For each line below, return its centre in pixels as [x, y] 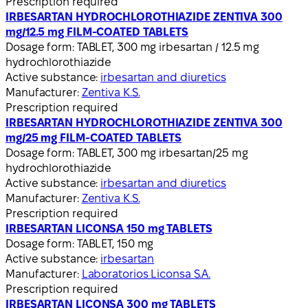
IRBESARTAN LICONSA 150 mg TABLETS [109, 228]
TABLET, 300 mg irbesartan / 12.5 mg [168, 47]
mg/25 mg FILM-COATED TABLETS [94, 137]
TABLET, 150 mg [115, 243]
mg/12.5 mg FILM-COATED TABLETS [97, 32]
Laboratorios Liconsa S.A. [146, 274]
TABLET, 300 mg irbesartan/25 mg [162, 153]
